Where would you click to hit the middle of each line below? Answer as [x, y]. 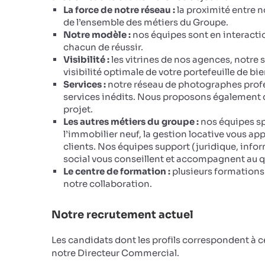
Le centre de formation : [117, 171]
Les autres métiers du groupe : [132, 122]
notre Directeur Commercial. [115, 253]
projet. [78, 109]
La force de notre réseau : [119, 10]
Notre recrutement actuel [122, 215]
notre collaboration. [108, 184]
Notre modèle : [97, 35]
